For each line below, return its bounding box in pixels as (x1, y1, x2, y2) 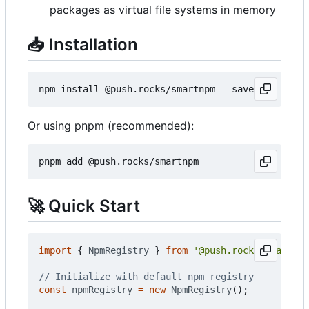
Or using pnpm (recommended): (28, 118, 194, 132)
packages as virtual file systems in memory (50, 2, 276, 17)
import (39, 245, 72, 257)
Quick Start (44, 195, 140, 216)
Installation (45, 34, 138, 54)
